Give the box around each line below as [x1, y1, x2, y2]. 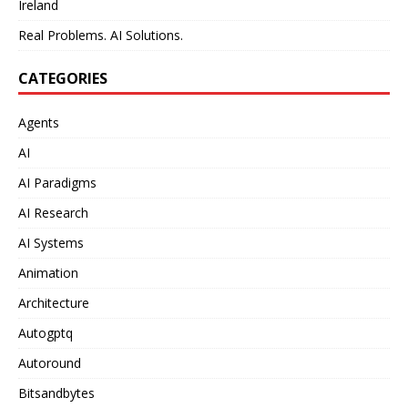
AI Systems [18, 234, 84, 251]
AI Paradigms [18, 174, 97, 191]
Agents [18, 114, 59, 131]
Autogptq [18, 324, 73, 342]
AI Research [18, 204, 88, 221]
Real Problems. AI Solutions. [18, 26, 183, 44]
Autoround [18, 354, 81, 372]
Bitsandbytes [18, 384, 95, 402]
